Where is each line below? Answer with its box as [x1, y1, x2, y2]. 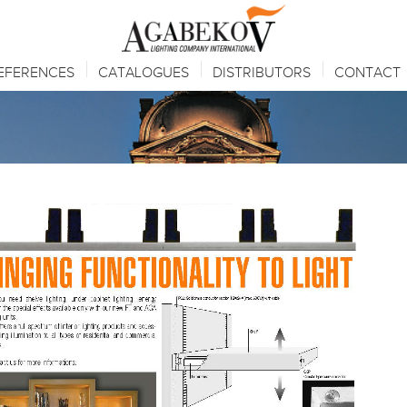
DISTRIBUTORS [212, 64, 311, 82]
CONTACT [333, 64, 401, 82]
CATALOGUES [97, 64, 189, 82]
